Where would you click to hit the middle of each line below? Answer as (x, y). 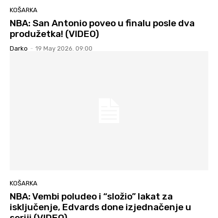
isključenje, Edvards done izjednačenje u (100, 207)
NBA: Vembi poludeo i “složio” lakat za (91, 196)
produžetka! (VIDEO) (54, 34)
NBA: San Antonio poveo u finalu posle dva (102, 23)
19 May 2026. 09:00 (64, 49)
